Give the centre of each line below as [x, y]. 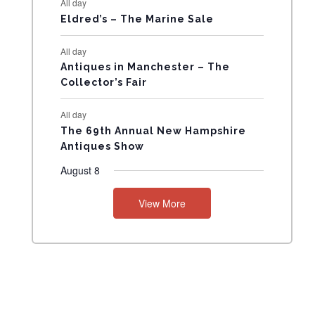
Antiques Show [103, 147]
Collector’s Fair [104, 83]
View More [162, 204]
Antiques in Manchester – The [146, 67]
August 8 [81, 171]
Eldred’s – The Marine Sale [137, 19]
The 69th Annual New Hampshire [154, 131]
